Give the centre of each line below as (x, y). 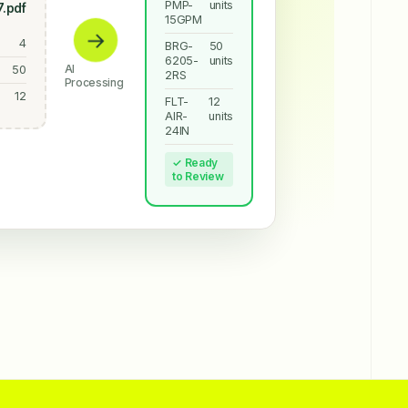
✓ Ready (195, 162)
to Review (198, 176)
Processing (94, 82)
